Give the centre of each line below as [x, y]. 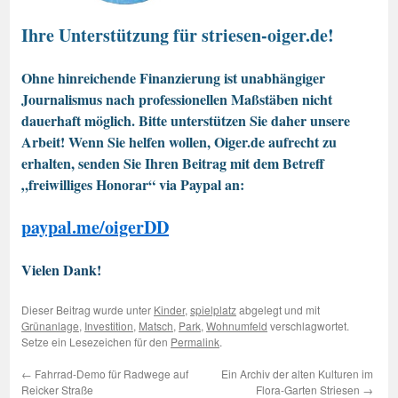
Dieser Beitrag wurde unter [88, 310]
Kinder [169, 310]
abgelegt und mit [278, 310]
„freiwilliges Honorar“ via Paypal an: [133, 185]
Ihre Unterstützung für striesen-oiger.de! [178, 36]
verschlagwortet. [308, 326]
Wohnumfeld [237, 326]
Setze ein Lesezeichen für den [96, 342]
